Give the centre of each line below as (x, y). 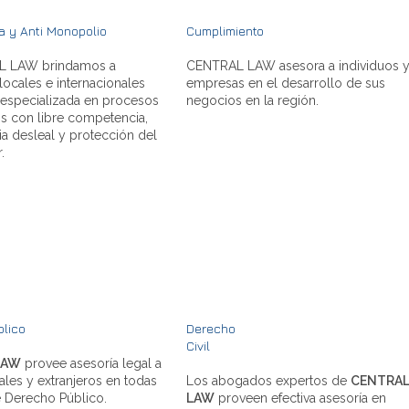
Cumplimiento (225, 30)
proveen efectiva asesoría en (300, 398)
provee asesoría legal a (91, 363)
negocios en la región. (252, 100)
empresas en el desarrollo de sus (286, 83)
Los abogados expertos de (268, 380)
